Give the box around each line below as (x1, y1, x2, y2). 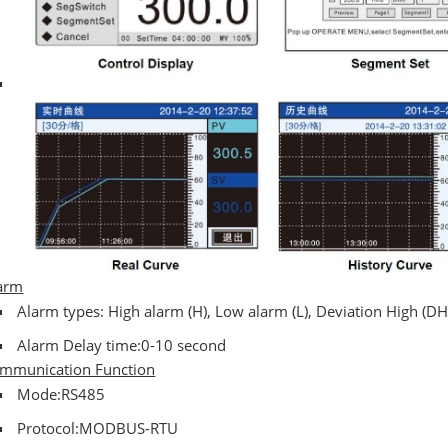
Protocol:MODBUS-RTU (16, 418, 178, 439)
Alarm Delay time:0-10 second (16, 335, 226, 356)
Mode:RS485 (16, 384, 105, 405)
